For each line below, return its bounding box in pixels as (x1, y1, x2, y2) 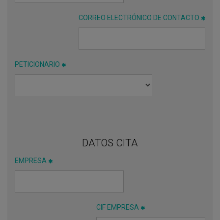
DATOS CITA (82, 137, 138, 149)
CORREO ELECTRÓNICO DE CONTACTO (79, 13, 199, 22)
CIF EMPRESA (96, 203, 139, 211)
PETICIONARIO (15, 60, 60, 68)
